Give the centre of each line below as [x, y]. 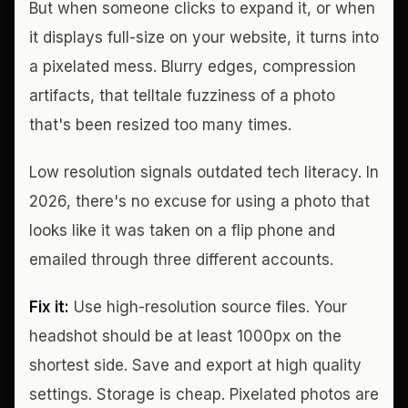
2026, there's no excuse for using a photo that [199, 201]
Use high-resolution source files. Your [208, 307]
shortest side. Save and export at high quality [195, 365]
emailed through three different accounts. [181, 260]
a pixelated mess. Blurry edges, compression [193, 66]
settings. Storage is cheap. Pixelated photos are [204, 394]
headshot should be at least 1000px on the [185, 336]
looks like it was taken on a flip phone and [182, 230]
